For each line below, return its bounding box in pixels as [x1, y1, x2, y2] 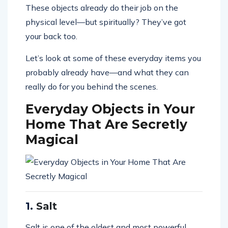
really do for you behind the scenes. [25, 81, 158, 92]
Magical [25, 131, 78, 147]
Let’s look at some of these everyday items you [25, 52, 201, 63]
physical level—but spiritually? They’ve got [25, 16, 186, 27]
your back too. [25, 31, 77, 41]
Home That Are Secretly [25, 116, 187, 132]
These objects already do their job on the [25, 2, 178, 13]
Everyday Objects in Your [25, 101, 195, 117]
